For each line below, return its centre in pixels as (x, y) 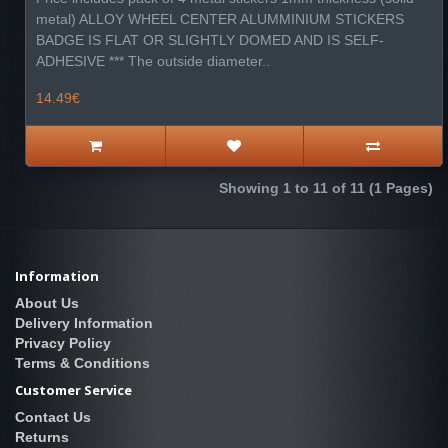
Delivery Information (84, 323)
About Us (47, 303)
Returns (42, 437)
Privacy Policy (63, 343)
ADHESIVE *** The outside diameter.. (153, 61)
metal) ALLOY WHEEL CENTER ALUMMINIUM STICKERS (220, 19)
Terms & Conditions (82, 363)
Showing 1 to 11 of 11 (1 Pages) (326, 188)
